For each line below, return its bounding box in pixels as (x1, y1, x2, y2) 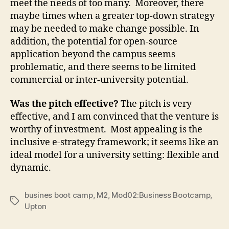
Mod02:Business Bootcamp (111, 190, 211, 200)
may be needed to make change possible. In (10, 22, 199, 35)
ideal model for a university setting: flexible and (10, 149, 219, 161)
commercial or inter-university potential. (10, 74, 189, 86)
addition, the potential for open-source (10, 35, 177, 48)
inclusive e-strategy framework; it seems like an (10, 136, 219, 148)
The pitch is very (121, 98, 192, 110)
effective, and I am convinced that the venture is (10, 111, 219, 123)
